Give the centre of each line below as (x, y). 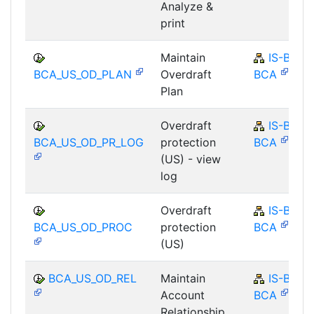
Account (183, 295)
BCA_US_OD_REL (93, 278)
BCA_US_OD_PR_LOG (89, 142)
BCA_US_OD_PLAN (83, 74)
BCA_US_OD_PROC (83, 227)
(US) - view (191, 159)
